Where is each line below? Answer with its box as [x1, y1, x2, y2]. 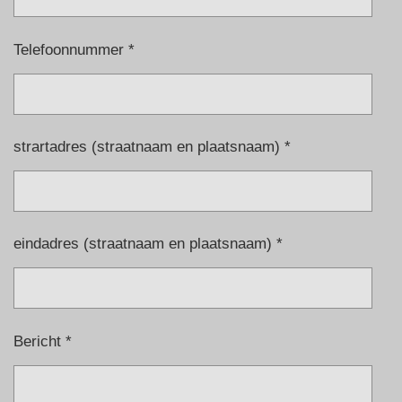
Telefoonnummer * [13, 40, 135, 59]
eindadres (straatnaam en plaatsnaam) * [13, 234, 283, 253]
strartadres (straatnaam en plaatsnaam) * [13, 137, 291, 156]
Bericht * [13, 331, 72, 350]
